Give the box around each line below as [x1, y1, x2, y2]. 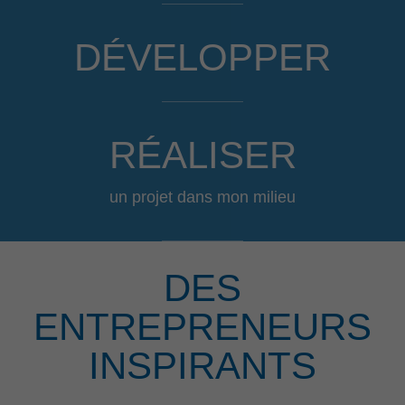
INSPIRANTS [89, 344, 316, 387]
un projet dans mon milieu [109, 187, 296, 206]
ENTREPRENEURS [33, 305, 372, 348]
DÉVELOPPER [74, 35, 331, 79]
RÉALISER [108, 133, 297, 176]
